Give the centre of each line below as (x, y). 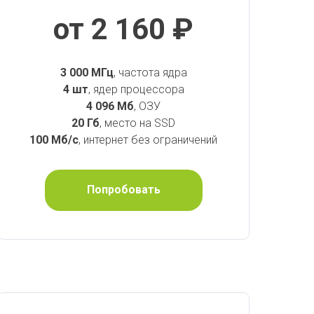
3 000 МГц (87, 72)
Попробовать (123, 190)
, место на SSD (137, 123)
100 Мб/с (54, 139)
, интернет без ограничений (148, 139)
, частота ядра (150, 72)
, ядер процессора (136, 89)
